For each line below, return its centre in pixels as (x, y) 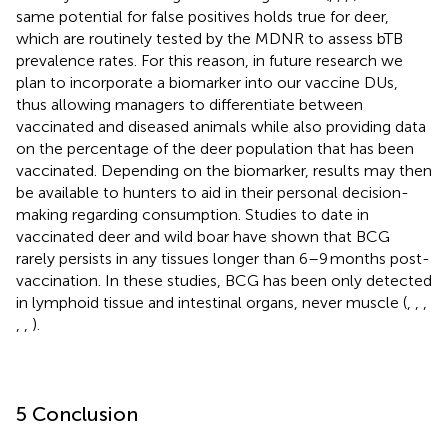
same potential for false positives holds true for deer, (202, 16)
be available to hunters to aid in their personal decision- (212, 192)
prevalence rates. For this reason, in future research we (209, 60)
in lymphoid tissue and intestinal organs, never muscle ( (211, 302)
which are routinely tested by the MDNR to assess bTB (209, 38)
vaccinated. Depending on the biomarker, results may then (224, 170)
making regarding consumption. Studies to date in (192, 214)
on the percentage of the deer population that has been (215, 148)
